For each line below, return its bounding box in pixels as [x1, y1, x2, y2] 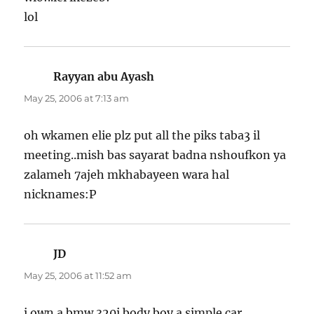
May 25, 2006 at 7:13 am [24, 92, 130, 104]
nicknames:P [24, 186, 97, 201]
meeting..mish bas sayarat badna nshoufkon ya [24, 147, 287, 162]
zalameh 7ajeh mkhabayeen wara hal [24, 167, 230, 182]
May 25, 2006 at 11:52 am [24, 269, 132, 281]
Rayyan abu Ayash [53, 69, 155, 83]
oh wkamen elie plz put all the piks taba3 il [24, 128, 261, 142]
